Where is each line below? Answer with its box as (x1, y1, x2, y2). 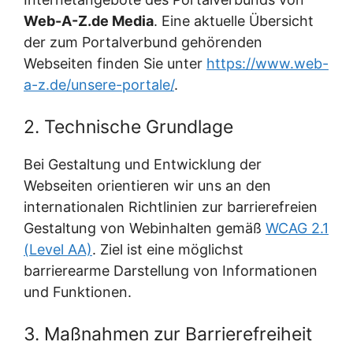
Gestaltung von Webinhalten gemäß (24, 220, 266, 236)
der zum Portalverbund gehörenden (24, 34, 262, 50)
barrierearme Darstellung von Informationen (24, 262, 318, 279)
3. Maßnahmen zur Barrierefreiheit (24, 323, 312, 345)
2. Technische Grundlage (24, 116, 233, 138)
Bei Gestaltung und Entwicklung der (24, 156, 262, 173)
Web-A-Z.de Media (24, 13, 154, 29)
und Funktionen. (24, 284, 132, 300)
